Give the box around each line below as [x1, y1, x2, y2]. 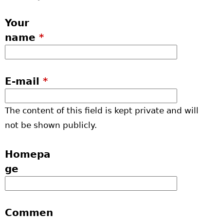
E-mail [5, 75, 43, 87]
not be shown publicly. [5, 120, 97, 130]
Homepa [5, 148, 51, 160]
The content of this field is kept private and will [5, 105, 199, 115]
